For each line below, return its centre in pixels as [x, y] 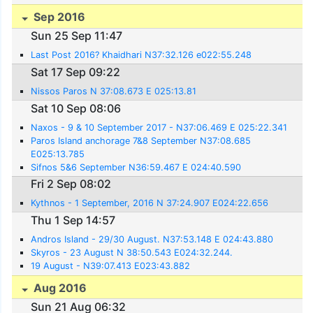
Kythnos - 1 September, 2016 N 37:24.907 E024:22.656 [150, 203]
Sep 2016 [58, 17]
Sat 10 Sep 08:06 [76, 108]
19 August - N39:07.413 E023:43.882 [111, 265]
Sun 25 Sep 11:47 [77, 36]
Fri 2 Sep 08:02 [71, 184]
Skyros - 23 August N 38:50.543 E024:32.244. [132, 252]
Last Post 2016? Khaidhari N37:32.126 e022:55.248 [141, 55]
